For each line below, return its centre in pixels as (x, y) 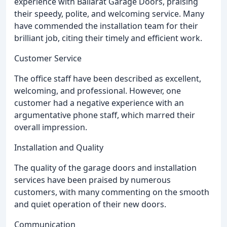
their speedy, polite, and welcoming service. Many (109, 13)
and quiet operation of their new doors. (90, 204)
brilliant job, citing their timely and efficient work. (108, 38)
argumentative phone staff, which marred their (105, 115)
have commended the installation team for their (106, 26)
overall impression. (51, 127)
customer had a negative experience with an (99, 103)
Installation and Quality (59, 147)
